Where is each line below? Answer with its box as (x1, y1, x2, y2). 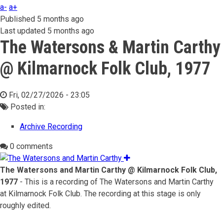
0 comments (8, 142, 53, 151)
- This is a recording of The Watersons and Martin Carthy (18, 177, 214, 186)
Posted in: (8, 102, 45, 111)
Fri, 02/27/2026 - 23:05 (9, 90, 90, 100)
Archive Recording (20, 122, 82, 131)
